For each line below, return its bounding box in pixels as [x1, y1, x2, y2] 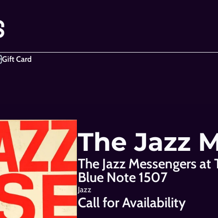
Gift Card [1, 54, 32, 64]
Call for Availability [78, 194, 186, 211]
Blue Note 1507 [78, 169, 167, 185]
